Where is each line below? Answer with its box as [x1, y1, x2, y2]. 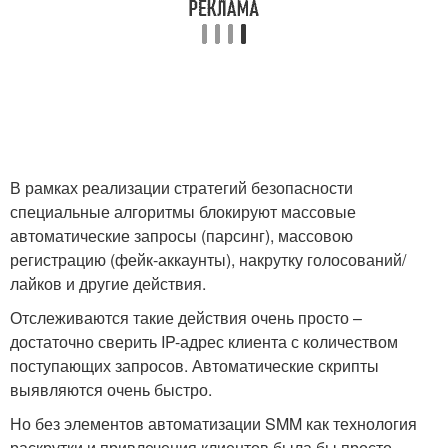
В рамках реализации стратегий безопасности [10, 175, 353, 199]
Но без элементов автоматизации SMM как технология [10, 411, 417, 435]
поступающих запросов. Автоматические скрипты [10, 353, 379, 377]
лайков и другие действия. [10, 271, 206, 295]
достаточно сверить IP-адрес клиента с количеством [10, 329, 398, 353]
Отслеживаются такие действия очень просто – [10, 305, 362, 329]
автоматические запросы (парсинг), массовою [10, 223, 353, 247]
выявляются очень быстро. [10, 377, 212, 401]
